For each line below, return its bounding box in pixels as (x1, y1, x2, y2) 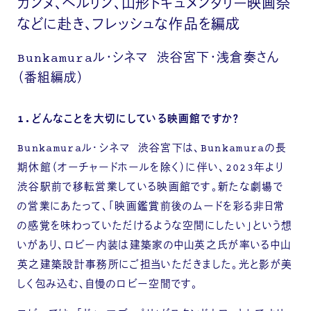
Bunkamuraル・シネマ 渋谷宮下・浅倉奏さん (17, 50, 280, 67)
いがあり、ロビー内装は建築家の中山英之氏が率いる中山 (17, 239, 292, 254)
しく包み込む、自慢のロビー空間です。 (17, 278, 199, 293)
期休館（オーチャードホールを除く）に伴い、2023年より (17, 161, 285, 176)
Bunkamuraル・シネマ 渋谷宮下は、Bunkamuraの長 (17, 142, 287, 157)
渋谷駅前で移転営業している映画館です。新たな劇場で (17, 180, 284, 196)
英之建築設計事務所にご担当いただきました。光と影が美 (17, 258, 293, 274)
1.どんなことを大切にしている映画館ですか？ (17, 112, 240, 127)
